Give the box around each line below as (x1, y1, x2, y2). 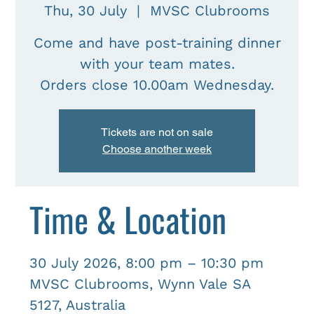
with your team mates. (79, 55, 235, 72)
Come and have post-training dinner (33, 34, 281, 51)
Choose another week (102, 142, 212, 156)
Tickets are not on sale (101, 125, 213, 139)
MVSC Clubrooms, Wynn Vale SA (29, 275, 251, 292)
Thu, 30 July (44, 2, 127, 19)
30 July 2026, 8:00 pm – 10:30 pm (29, 254, 264, 271)
